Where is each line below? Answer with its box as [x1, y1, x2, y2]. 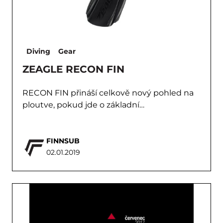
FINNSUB [46, 136, 80, 145]
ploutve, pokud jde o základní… [22, 100, 144, 110]
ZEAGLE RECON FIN [22, 63, 124, 75]
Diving [26, 47, 50, 56]
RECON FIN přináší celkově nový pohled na [22, 88, 194, 98]
